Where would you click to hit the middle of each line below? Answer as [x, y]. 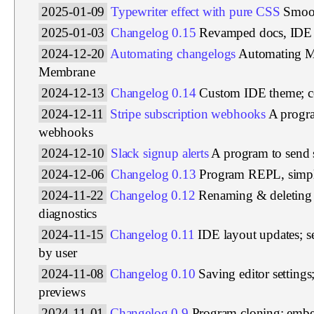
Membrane [67, 71]
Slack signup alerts [160, 153]
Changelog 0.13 [153, 174]
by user [58, 252]
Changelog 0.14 [153, 93]
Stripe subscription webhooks [188, 114]
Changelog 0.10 [153, 273]
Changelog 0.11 [152, 234]
